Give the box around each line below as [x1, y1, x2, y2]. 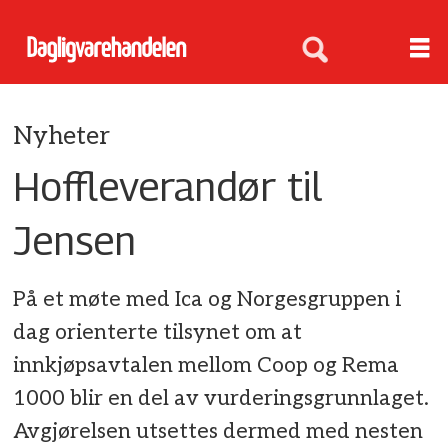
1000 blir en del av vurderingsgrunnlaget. [13, 386, 430, 412]
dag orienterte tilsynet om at [13, 320, 303, 346]
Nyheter [13, 121, 111, 151]
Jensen [13, 215, 137, 264]
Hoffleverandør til [13, 161, 323, 210]
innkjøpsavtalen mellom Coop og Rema [13, 353, 400, 379]
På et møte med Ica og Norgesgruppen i [13, 287, 402, 313]
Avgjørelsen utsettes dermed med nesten [13, 419, 424, 445]
